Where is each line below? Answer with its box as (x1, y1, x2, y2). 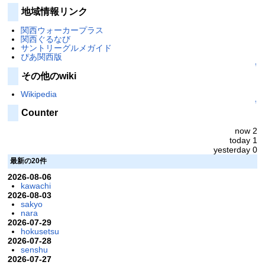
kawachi (20, 180, 51, 190)
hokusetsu (20, 226, 59, 236)
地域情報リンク (21, 7, 88, 17)
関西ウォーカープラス (20, 25, 104, 35)
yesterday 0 (214, 144, 258, 154)
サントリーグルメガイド (20, 43, 112, 53)
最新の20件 (9, 157, 47, 166)
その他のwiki (21, 70, 76, 81)
